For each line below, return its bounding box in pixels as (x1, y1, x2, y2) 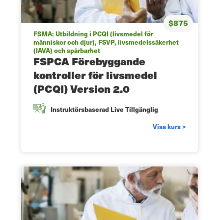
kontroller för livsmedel (33, 67, 157, 82)
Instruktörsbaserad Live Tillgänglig (51, 104, 158, 114)
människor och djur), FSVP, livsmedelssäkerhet (33, 37, 179, 47)
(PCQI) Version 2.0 (33, 81, 130, 96)
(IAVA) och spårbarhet (33, 45, 100, 55)
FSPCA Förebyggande (33, 53, 145, 69)
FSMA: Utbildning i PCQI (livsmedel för (33, 28, 153, 38)
